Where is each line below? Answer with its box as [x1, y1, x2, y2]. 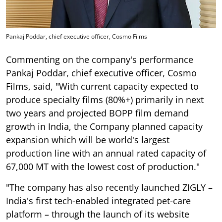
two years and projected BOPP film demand [6, 107, 189, 119]
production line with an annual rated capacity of [6, 147, 206, 159]
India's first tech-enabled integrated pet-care [6, 194, 191, 207]
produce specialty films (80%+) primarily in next [6, 93, 204, 106]
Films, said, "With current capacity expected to [6, 80, 199, 92]
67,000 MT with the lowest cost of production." [6, 160, 200, 172]
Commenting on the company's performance [6, 53, 193, 65]
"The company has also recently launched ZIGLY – [6, 181, 213, 193]
